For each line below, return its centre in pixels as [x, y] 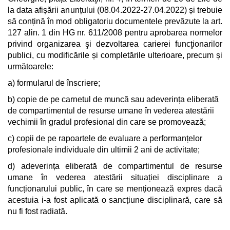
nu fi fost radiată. [37, 211]
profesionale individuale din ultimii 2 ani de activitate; [104, 150]
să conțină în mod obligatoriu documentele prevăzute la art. [115, 21]
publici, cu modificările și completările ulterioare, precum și [115, 55]
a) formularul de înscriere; [54, 83]
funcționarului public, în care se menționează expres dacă [115, 189]
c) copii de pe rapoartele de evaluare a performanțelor [105, 138]
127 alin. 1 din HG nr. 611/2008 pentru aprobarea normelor [115, 33]
